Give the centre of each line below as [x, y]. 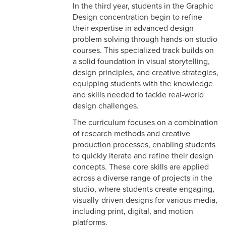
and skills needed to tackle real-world [138, 95]
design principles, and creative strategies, [146, 73]
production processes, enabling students [144, 145]
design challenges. [106, 106]
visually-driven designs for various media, [145, 201]
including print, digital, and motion [133, 212]
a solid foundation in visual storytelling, [141, 62]
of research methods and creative [131, 134]
